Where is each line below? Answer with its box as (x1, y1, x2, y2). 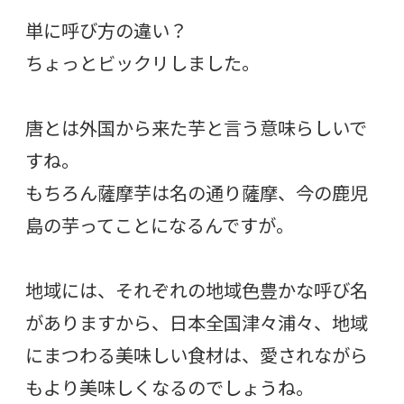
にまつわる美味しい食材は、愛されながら (25, 344, 368, 367)
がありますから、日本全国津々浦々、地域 (25, 312, 368, 335)
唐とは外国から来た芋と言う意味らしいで (25, 117, 367, 140)
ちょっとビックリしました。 (25, 52, 260, 75)
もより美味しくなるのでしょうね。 (25, 377, 314, 399)
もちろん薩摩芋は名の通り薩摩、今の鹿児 (25, 182, 368, 205)
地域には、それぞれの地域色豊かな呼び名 (25, 280, 368, 302)
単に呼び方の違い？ (25, 20, 188, 42)
